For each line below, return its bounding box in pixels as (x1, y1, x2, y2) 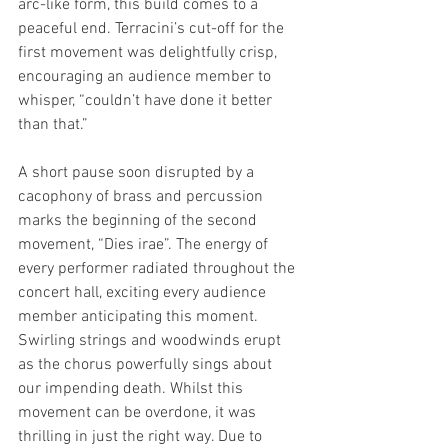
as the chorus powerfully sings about (18, 355, 276, 375)
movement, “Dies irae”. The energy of (18, 235, 272, 255)
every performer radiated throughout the (18, 259, 299, 279)
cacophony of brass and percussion (18, 187, 267, 207)
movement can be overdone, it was (18, 403, 260, 423)
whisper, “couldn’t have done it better (18, 91, 276, 111)
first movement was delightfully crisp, (18, 43, 281, 63)
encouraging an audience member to (18, 67, 275, 87)
